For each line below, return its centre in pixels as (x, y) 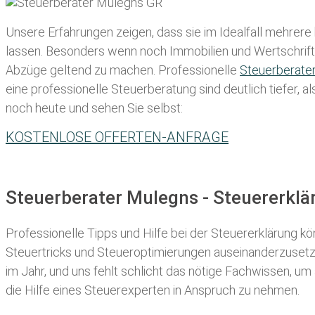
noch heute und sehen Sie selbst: (94, 108)
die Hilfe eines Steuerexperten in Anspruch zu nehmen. (153, 290)
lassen (23, 51)
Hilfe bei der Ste (186, 233)
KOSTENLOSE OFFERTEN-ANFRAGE (117, 137)
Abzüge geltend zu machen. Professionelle (123, 70)
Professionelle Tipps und (74, 233)
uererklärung (264, 233)
